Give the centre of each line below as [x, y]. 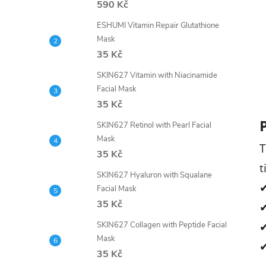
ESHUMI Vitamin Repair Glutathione [158, 26]
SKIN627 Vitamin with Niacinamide [157, 75]
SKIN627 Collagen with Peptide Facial [162, 225]
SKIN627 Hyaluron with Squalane [154, 175]
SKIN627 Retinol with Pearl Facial [154, 125]
